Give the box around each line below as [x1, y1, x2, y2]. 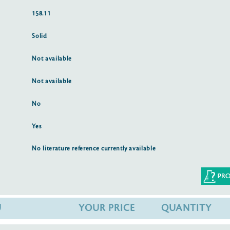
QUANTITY [161, 203, 212, 213]
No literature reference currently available [32, 145, 156, 152]
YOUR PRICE [79, 203, 136, 213]
